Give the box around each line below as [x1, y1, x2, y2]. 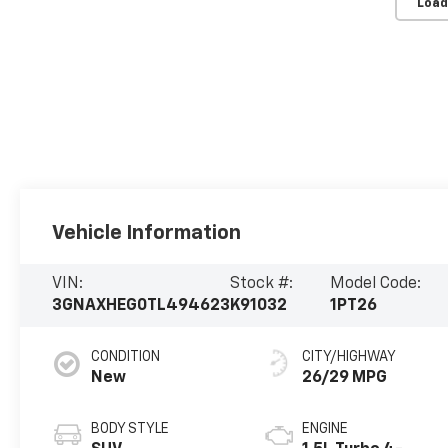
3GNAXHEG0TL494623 [52, 298, 231, 315]
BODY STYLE [91, 422, 170, 437]
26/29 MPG [302, 370, 388, 387]
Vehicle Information [52, 222, 242, 243]
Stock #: [230, 276, 294, 293]
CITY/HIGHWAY [302, 350, 397, 365]
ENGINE [302, 422, 349, 437]
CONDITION [91, 350, 161, 365]
